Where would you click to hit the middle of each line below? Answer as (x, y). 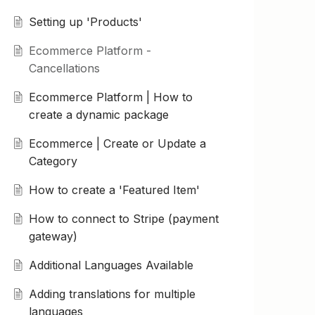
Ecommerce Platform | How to (110, 97)
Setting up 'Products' (85, 22)
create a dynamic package (98, 115)
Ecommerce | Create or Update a (117, 144)
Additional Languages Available (111, 265)
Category (53, 161)
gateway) (53, 237)
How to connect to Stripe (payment (123, 219)
